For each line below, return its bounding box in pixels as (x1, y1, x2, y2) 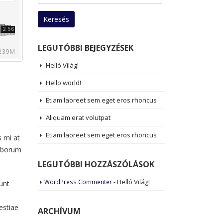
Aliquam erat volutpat (46, 113, 111, 122)
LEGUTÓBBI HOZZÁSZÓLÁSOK (38, 159, 154, 170)
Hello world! (46, 78, 81, 87)
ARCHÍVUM (38, 206, 81, 217)
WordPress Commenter (44, 178, 112, 186)
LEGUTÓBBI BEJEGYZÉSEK (38, 42, 133, 53)
